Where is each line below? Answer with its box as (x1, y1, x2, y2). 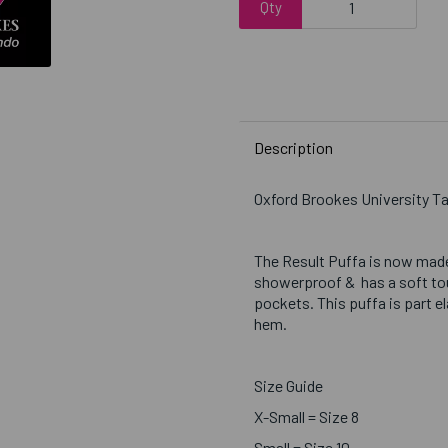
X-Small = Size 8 (254, 407, 359, 426)
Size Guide (254, 376, 323, 395)
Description (254, 138, 333, 157)
